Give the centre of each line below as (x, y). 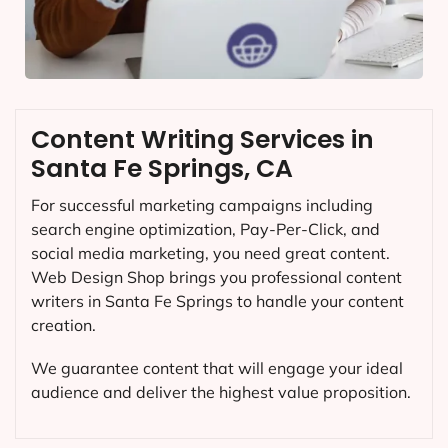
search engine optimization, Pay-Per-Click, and (205, 228)
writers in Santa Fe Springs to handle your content (217, 300)
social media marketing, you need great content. (210, 252)
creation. (63, 324)
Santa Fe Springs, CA (162, 168)
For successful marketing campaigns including (202, 204)
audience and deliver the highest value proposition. (221, 391)
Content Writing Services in (202, 139)
